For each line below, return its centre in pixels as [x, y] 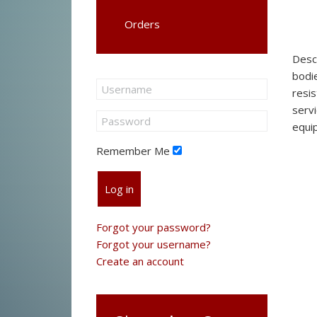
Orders [142, 24]
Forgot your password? [153, 227]
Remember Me [133, 151]
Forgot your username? [153, 244]
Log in [119, 189]
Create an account [140, 261]
